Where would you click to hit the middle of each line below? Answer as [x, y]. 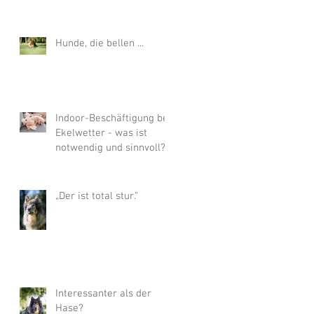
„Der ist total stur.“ [97, 197]
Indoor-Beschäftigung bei [113, 119]
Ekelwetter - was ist [101, 134]
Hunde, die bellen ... [100, 44]
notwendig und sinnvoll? [110, 148]
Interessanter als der [103, 294]
